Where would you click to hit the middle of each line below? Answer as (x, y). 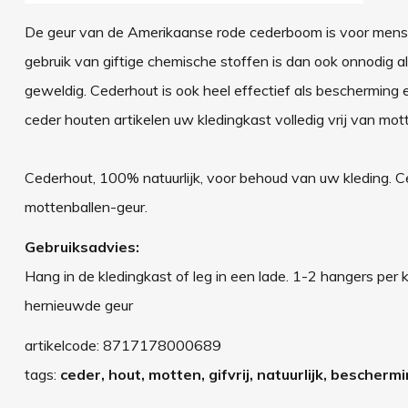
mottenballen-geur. (86, 206)
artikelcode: (63, 345)
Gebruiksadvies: (82, 246)
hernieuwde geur (78, 305)
